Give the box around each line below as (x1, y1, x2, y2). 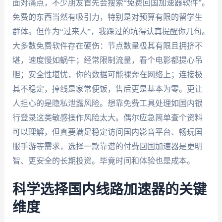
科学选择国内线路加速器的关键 (12, 182, 207, 197)
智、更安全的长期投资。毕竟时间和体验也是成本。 (12, 157, 195, 166)
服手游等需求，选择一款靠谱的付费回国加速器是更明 (12, 142, 203, 151)
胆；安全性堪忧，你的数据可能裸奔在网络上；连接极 (12, 70, 203, 79)
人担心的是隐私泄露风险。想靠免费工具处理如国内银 (12, 99, 203, 108)
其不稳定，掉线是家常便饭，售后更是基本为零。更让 (12, 85, 203, 94)
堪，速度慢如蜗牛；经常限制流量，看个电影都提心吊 (12, 56, 203, 65)
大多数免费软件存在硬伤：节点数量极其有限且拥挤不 (12, 42, 203, 51)
